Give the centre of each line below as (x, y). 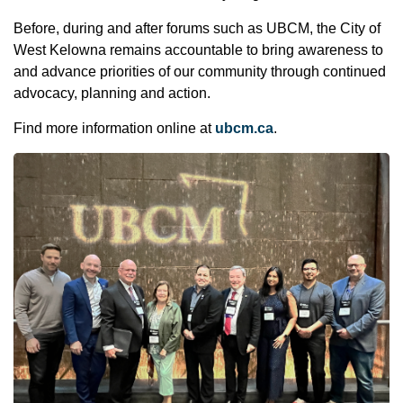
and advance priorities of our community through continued (200, 72)
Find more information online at (114, 128)
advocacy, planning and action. (112, 93)
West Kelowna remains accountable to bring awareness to (198, 50)
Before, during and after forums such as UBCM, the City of (197, 28)
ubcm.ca (244, 128)
